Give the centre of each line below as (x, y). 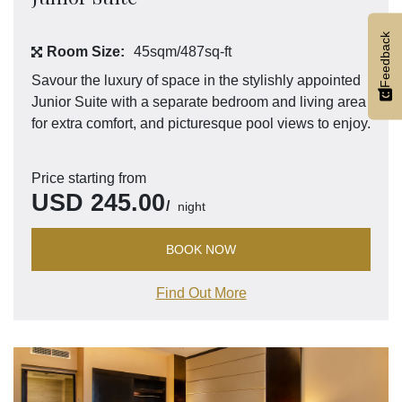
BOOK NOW (201, 249)
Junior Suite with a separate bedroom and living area (199, 101)
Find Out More (201, 293)
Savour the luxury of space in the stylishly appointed (196, 80)
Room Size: (86, 51)
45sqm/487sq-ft (183, 51)
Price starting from (89, 178)
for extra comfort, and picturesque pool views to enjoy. (201, 123)
